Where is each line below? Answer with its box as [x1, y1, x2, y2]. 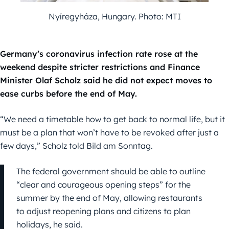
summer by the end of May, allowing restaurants [16, 192, 202, 203]
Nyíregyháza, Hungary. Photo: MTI [48, 11, 181, 21]
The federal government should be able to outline [16, 166, 205, 176]
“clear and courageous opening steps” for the [16, 179, 191, 190]
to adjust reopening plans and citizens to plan [16, 205, 191, 216]
